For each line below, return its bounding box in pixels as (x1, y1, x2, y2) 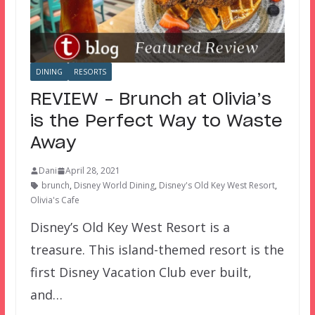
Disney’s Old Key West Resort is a (30, 219, 230, 236)
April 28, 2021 (65, 165, 120, 177)
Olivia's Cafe (30, 194, 79, 207)
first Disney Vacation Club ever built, (30, 264, 252, 281)
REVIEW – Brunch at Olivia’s (30, 91, 271, 109)
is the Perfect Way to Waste (30, 113, 283, 131)
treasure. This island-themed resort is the (30, 241, 284, 259)
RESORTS (73, 67, 106, 77)
